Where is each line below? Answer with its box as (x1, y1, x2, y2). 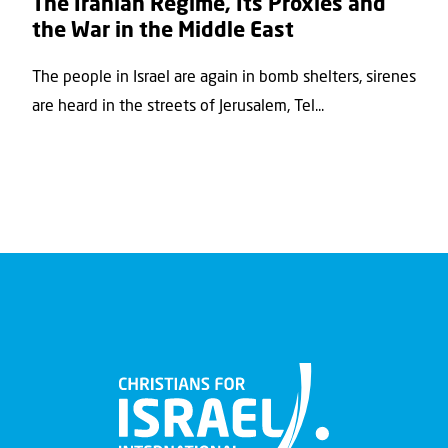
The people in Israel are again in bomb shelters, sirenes (32, 69, 416, 86)
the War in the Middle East (32, 21, 294, 43)
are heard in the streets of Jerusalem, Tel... (32, 98, 324, 115)
